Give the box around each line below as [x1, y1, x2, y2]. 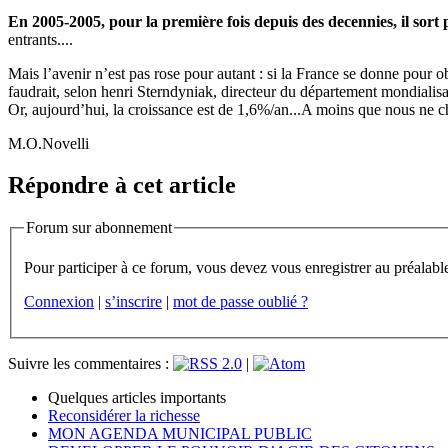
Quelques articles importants [48, 388, 226, 406]
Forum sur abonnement [26, 219, 172, 237]
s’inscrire [105, 292, 162, 310]
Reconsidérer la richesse [48, 406, 200, 424]
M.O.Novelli [8, 134, 89, 152]
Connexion [24, 292, 94, 310]
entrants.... [8, 30, 73, 48]
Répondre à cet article [8, 172, 236, 199]
